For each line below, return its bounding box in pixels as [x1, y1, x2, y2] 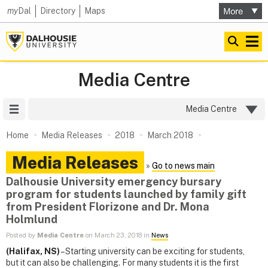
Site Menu [25, 104, 63, 114]
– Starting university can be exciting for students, [60, 246, 245, 257]
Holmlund [6, 213, 57, 226]
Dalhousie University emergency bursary [6, 175, 221, 188]
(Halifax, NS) [6, 246, 60, 257]
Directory [40, 6, 75, 16]
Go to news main [152, 161, 215, 170]
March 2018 [147, 130, 193, 140]
